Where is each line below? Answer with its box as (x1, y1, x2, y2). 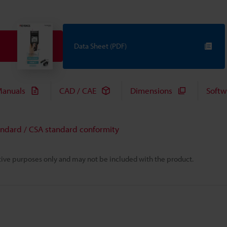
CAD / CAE (59, 85, 96, 96)
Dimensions (130, 85, 172, 96)
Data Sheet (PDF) (74, 41, 127, 51)
